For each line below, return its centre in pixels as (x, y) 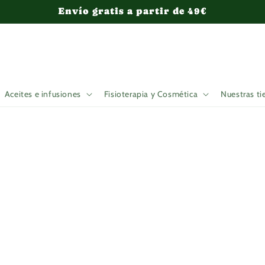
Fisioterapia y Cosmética (151, 94)
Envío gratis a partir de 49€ (132, 11)
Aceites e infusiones (43, 94)
